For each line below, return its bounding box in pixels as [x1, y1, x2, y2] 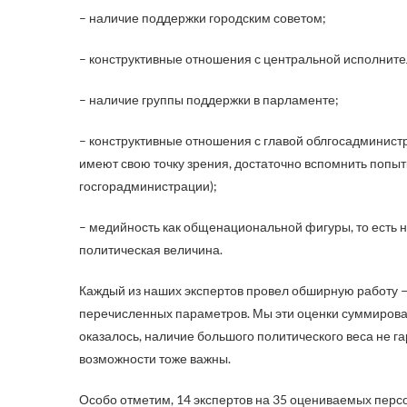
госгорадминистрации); [79, 178, 217, 194]
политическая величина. [79, 242, 223, 257]
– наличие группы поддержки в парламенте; [79, 92, 339, 107]
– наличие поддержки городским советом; [79, 10, 326, 25]
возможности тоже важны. [79, 351, 231, 366]
